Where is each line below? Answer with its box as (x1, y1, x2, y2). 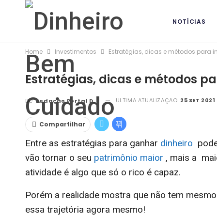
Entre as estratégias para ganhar (25, 137, 160, 149)
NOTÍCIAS (172, 17, 206, 26)
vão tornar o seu (25, 152, 94, 163)
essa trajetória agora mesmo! (25, 203, 145, 215)
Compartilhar (39, 120, 85, 128)
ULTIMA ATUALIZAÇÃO (115, 96, 180, 104)
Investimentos (55, 47, 96, 56)
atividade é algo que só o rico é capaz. (25, 166, 181, 178)
